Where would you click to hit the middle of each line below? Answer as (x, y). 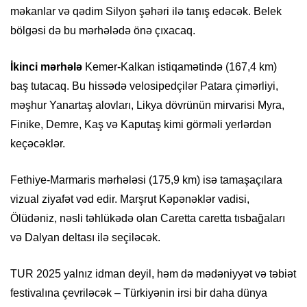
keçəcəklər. (38, 144)
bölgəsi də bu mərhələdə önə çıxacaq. (103, 31)
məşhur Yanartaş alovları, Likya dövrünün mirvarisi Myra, (147, 106)
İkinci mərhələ (46, 67)
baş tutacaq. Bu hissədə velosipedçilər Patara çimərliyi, (144, 86)
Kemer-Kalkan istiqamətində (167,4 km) (180, 67)
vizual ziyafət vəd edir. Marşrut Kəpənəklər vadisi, (130, 199)
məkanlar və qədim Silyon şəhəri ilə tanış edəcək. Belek (146, 12)
